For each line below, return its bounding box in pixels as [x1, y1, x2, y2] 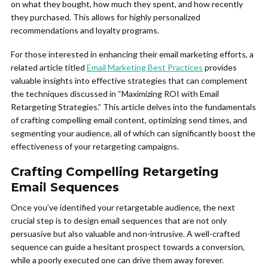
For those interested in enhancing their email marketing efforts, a [11, 49, 254, 59]
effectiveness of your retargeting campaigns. [11, 141, 179, 151]
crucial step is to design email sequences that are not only [11, 215, 227, 226]
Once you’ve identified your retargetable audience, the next [11, 202, 235, 212]
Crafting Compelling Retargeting [11, 165, 218, 179]
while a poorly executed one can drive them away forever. [11, 255, 224, 265]
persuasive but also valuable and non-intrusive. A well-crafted [11, 229, 240, 239]
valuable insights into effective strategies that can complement [11, 75, 248, 86]
